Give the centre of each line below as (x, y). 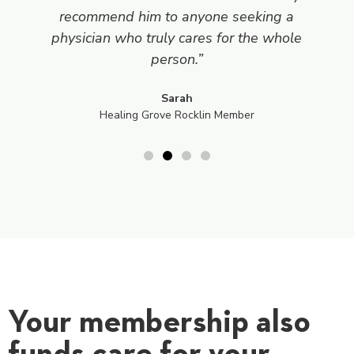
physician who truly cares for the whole (177, 38)
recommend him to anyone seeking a (177, 16)
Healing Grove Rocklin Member (177, 115)
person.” (177, 59)
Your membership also (159, 320)
